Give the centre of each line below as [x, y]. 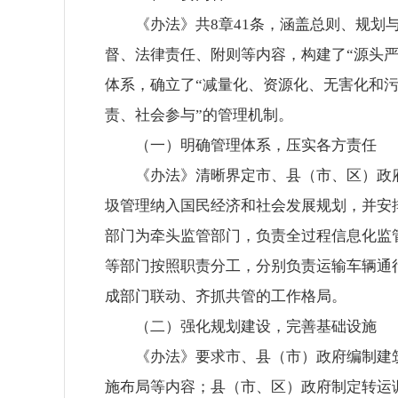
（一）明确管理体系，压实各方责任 [256, 145]
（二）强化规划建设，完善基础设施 [256, 326]
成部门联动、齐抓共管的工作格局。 [226, 296]
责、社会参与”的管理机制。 [199, 115]
